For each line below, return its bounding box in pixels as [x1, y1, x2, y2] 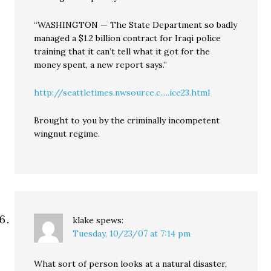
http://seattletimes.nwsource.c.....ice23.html [34, 87, 211, 98]
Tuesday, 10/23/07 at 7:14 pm [73, 227, 191, 239]
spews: [96, 214, 124, 226]
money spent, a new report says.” [34, 59, 168, 70]
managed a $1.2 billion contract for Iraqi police [34, 32, 221, 44]
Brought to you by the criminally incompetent [34, 114, 220, 126]
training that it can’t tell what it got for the [34, 45, 211, 57]
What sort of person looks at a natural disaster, [34, 258, 227, 269]
